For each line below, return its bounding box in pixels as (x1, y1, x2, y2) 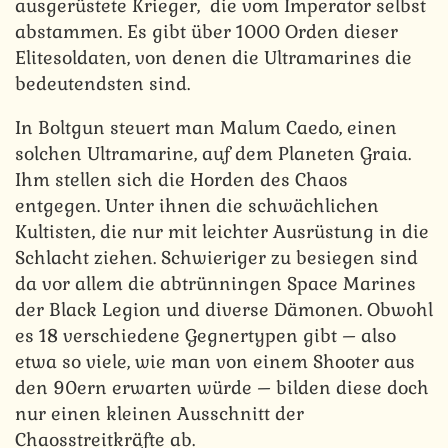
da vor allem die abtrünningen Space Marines (15, 271, 416, 295)
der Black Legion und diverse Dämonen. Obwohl (15, 297, 433, 321)
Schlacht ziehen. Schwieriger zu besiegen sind (15, 245, 418, 269)
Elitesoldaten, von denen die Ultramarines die (15, 45, 412, 69)
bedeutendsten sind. (15, 71, 190, 95)
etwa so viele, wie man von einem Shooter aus (15, 349, 415, 373)
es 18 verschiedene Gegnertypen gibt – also (15, 323, 396, 347)
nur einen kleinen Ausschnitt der (15, 401, 304, 425)
